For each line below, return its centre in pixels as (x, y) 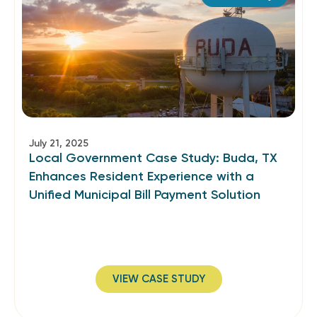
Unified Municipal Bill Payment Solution (145, 195)
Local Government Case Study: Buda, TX (153, 158)
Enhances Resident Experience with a (142, 176)
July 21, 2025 (59, 143)
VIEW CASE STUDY (158, 279)
